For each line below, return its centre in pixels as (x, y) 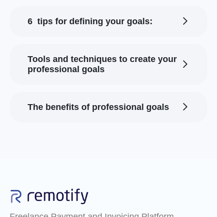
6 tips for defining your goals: (90, 21)
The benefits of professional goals (98, 107)
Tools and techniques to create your (102, 59)
